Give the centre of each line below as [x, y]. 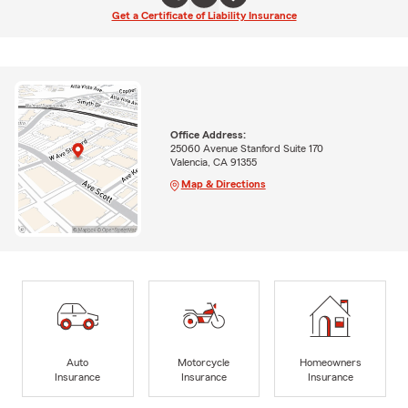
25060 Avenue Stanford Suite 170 [246, 148]
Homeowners [330, 362]
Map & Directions [223, 184]
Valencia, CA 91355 [213, 162]
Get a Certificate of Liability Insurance [204, 15]
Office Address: [208, 134]
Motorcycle [204, 362]
